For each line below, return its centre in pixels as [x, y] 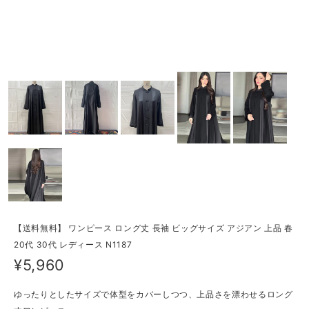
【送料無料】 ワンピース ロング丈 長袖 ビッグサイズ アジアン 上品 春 [153, 228]
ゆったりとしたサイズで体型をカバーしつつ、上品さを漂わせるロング [153, 294]
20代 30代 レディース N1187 [73, 245]
